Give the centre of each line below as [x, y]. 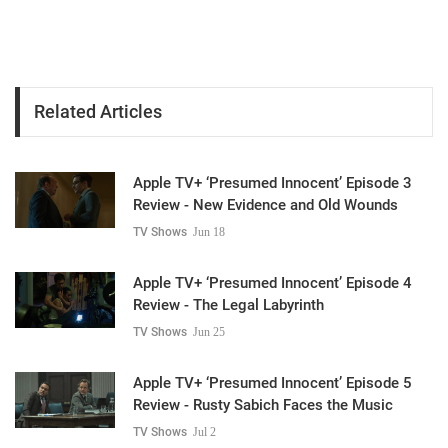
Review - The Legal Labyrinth [228, 304]
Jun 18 [209, 231]
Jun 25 [209, 331]
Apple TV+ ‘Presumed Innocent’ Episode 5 [272, 382]
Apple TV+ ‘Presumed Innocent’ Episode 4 [272, 282]
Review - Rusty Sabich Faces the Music [263, 404]
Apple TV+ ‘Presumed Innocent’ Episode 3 [272, 182]
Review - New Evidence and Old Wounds [265, 204]
